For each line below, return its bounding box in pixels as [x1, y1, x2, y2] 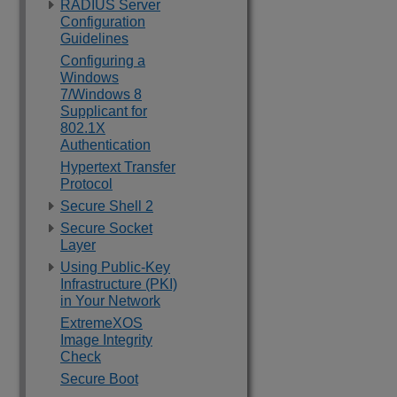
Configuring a [60, 53, 145, 68]
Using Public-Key [60, 260, 170, 275]
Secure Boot [60, 371, 138, 386]
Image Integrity [60, 332, 152, 347]
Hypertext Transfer [60, 160, 175, 175]
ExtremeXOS [60, 315, 143, 331]
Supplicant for [60, 104, 147, 119]
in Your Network [60, 293, 160, 308]
